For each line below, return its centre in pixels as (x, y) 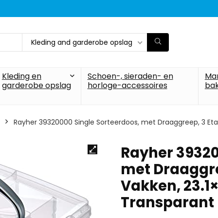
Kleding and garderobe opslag (82, 42)
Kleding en (21, 76)
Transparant (167, 202)
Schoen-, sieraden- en (130, 76)
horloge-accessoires (127, 85)
